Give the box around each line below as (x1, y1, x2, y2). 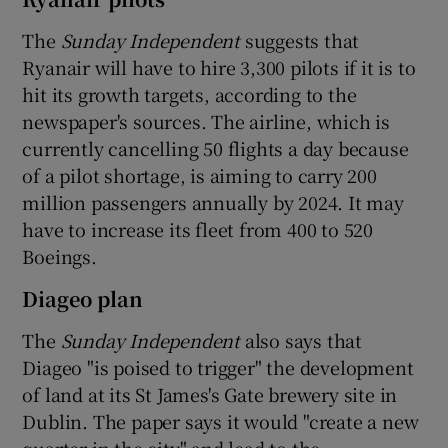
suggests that (240, 26, 360, 53)
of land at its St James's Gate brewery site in (22, 380, 398, 407)
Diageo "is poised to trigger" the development (22, 353, 414, 380)
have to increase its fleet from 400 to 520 (22, 215, 374, 242)
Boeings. (22, 242, 97, 269)
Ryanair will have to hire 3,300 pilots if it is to (22, 53, 416, 80)
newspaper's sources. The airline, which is (22, 107, 391, 134)
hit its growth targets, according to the (22, 80, 357, 107)
